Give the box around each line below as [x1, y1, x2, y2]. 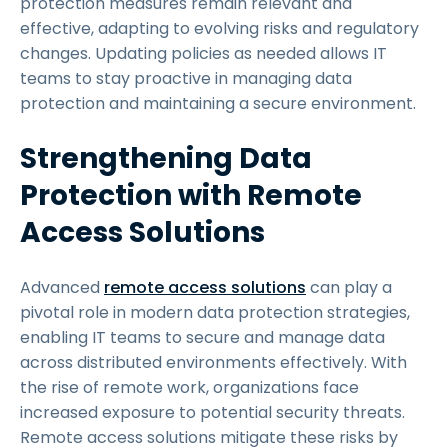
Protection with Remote [20, 176, 362, 215]
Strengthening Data [20, 139, 312, 178]
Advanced [20, 276, 104, 299]
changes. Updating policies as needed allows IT [20, 42, 387, 65]
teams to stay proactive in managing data [20, 67, 352, 90]
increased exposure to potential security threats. [20, 401, 405, 424]
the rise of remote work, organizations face [20, 376, 359, 399]
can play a [306, 276, 392, 299]
